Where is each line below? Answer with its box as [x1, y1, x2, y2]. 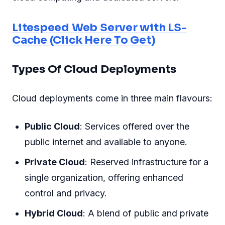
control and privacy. [25, 187, 107, 198]
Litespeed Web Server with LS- [12, 21, 187, 35]
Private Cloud [25, 156, 85, 167]
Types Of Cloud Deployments [12, 62, 176, 76]
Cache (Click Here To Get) [12, 33, 155, 47]
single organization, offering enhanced [25, 172, 184, 183]
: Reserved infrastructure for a [85, 156, 209, 167]
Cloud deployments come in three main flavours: [12, 92, 212, 103]
